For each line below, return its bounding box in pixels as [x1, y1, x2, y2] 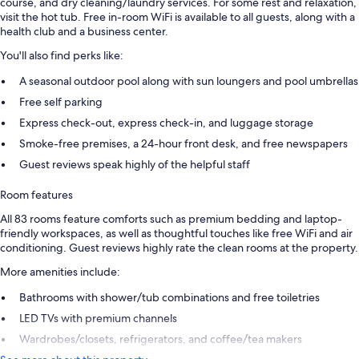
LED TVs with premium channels [19, 311, 177, 326]
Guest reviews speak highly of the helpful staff [19, 157, 250, 172]
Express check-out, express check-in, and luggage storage [19, 115, 313, 131]
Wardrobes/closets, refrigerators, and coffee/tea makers [19, 332, 302, 347]
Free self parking [19, 95, 103, 110]
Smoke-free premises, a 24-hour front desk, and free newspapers [19, 136, 348, 151]
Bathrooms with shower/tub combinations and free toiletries [19, 290, 320, 305]
